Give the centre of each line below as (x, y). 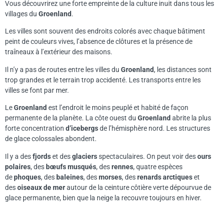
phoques (27, 177)
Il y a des (19, 156)
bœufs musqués (71, 166)
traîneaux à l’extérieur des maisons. (59, 52)
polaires (18, 166)
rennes (122, 166)
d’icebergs (83, 129)
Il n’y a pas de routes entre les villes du (63, 69)
